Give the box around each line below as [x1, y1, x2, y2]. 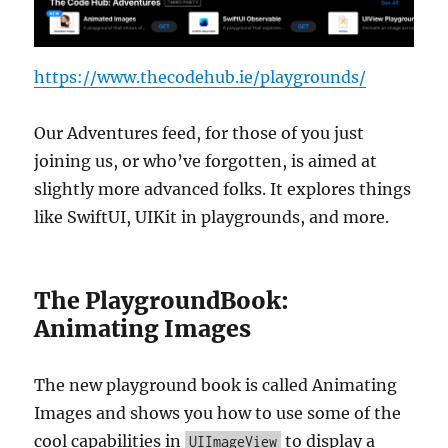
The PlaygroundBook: [34, 285, 290, 315]
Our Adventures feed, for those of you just [34, 122, 365, 143]
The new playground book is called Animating [34, 374, 398, 395]
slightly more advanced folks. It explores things [34, 178, 412, 199]
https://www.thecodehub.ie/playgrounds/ [34, 66, 367, 87]
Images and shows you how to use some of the [34, 402, 402, 423]
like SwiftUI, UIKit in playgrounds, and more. [34, 206, 390, 227]
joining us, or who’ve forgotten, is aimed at [34, 150, 378, 171]
